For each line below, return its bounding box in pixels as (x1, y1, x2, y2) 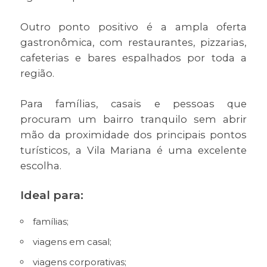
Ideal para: (20, 188, 83, 202)
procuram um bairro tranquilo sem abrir (20, 113, 247, 125)
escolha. (20, 159, 61, 172)
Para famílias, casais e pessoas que (20, 97, 247, 110)
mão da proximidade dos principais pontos (20, 128, 247, 141)
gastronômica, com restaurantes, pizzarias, (20, 36, 247, 48)
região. (20, 67, 54, 79)
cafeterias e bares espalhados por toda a (20, 51, 247, 64)
